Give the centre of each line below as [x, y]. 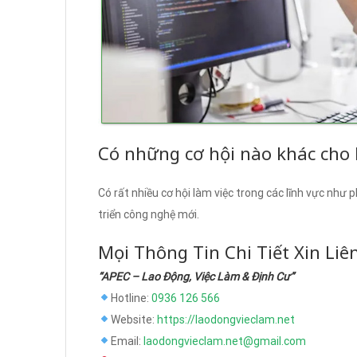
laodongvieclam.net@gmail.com [224, 341]
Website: [133, 320]
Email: [127, 341]
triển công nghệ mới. [149, 215]
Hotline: [131, 298]
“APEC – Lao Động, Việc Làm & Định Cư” [196, 277]
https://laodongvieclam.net [226, 320]
